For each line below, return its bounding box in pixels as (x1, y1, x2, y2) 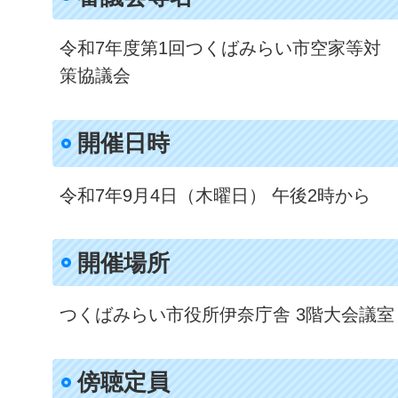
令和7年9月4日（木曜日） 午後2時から (59, 185, 370, 205)
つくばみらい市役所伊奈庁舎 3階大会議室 (59, 305, 394, 325)
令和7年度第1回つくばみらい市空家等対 (59, 37, 381, 58)
